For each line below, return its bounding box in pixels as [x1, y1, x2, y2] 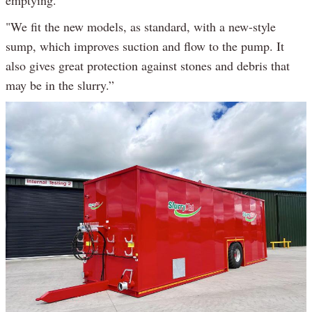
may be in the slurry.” [6, 76, 114, 93]
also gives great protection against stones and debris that [6, 56, 290, 74]
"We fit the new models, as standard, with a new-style [6, 17, 276, 35]
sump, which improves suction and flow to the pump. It [6, 37, 284, 54]
